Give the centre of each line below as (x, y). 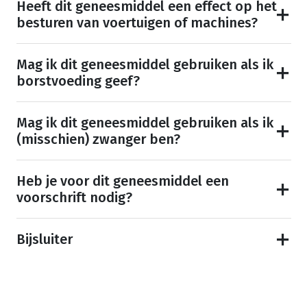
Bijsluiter (44, 240)
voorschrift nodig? (74, 198)
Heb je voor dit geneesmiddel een (122, 181)
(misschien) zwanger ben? (98, 139)
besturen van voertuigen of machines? (137, 23)
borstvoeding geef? (78, 81)
